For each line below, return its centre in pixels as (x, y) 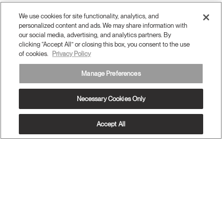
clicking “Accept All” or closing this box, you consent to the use (105, 44)
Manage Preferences (111, 74)
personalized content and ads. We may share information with (103, 26)
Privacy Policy (72, 54)
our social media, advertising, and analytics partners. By (95, 35)
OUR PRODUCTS (40, 155)
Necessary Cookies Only (111, 99)
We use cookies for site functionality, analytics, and (89, 16)
